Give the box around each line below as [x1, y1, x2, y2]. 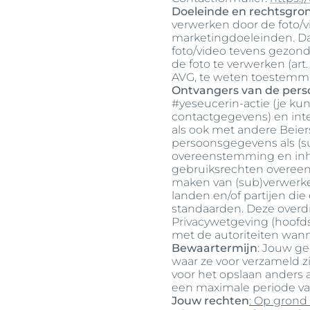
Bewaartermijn [172, 241, 257, 255]
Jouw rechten [172, 294, 249, 307]
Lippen [241, 28, 273, 41]
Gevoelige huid [17, 28, 89, 41]
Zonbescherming [17, 51, 100, 63]
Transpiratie [17, 73, 73, 85]
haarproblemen [17, 6, 91, 19]
